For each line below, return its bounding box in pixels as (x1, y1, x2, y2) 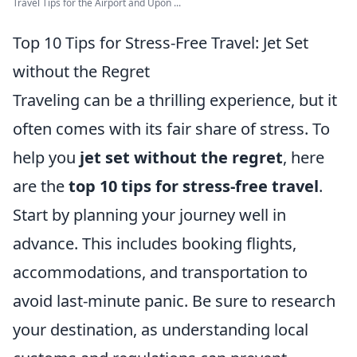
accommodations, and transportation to (13, 261, 308, 283)
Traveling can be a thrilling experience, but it (13, 89, 337, 111)
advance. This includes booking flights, (13, 233, 296, 254)
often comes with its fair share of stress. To (13, 118, 330, 139)
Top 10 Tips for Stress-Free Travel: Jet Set (13, 32, 308, 53)
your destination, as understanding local (13, 319, 308, 340)
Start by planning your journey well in (13, 204, 286, 226)
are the (13, 175, 69, 197)
